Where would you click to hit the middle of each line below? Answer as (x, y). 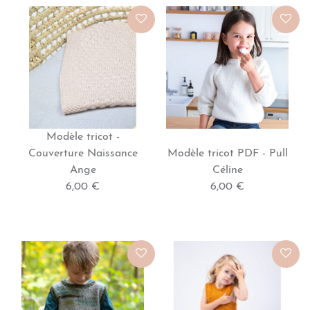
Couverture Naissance (83, 154)
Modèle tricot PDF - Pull (227, 154)
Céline (227, 170)
